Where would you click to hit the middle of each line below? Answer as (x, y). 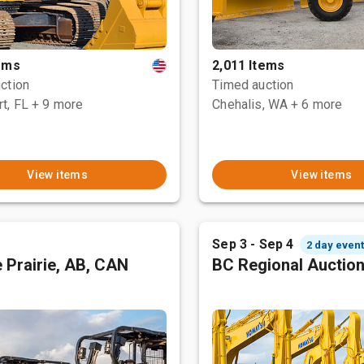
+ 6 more (317, 104)
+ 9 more (57, 104)
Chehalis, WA (250, 104)
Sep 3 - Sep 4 (253, 244)
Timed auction (253, 85)
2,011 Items (248, 65)
